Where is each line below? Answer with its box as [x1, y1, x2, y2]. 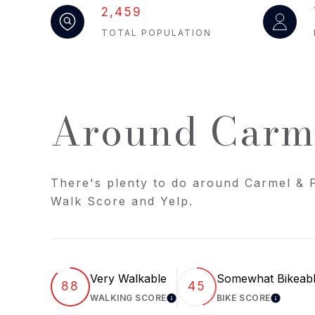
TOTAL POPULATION [101, 27, 212, 38]
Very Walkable [90, 271, 167, 285]
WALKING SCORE [90, 292, 167, 303]
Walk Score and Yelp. [51, 193, 193, 208]
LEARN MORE [166, 293, 242, 311]
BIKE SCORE [216, 292, 271, 303]
